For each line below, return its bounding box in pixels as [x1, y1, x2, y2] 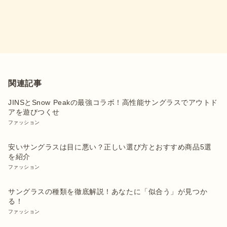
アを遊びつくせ [8, 107, 60, 116]
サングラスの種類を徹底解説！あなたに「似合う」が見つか [8, 187, 208, 196]
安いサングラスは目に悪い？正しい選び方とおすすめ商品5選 [8, 142, 212, 151]
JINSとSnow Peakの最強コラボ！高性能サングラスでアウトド [8, 98, 218, 106]
